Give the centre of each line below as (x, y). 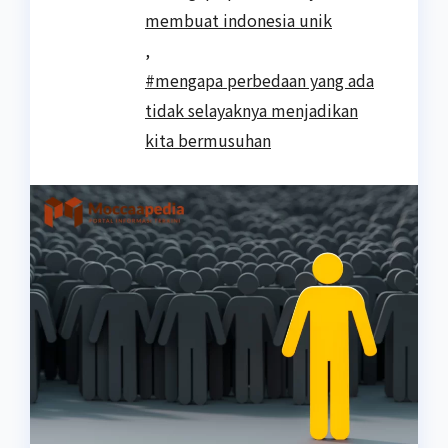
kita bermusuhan (208, 140)
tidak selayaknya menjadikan (251, 110)
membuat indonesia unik (238, 20)
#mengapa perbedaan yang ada (259, 80)
